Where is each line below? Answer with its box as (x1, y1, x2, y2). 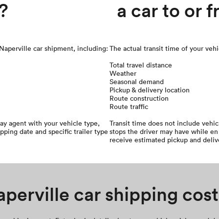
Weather (109, 68, 136, 78)
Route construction (109, 93, 169, 103)
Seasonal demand (109, 77, 164, 86)
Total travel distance (109, 60, 172, 69)
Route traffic (109, 102, 148, 111)
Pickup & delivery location (109, 85, 190, 94)
